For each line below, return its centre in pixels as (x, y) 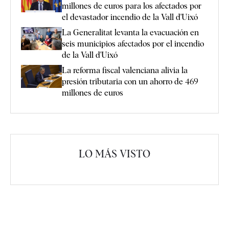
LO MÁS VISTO (114, 154)
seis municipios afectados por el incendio (133, 43)
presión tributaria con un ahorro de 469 (130, 81)
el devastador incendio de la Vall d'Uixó (130, 17)
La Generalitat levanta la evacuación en (130, 32)
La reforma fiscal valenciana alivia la (125, 70)
